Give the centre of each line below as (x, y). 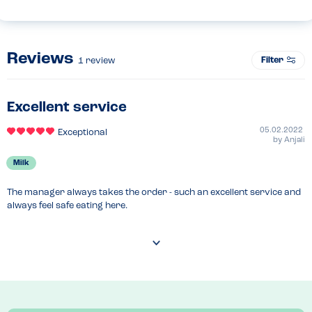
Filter (272, 60)
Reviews (42, 59)
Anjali (295, 140)
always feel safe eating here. (67, 205)
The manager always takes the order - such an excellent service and (154, 192)
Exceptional (83, 132)
